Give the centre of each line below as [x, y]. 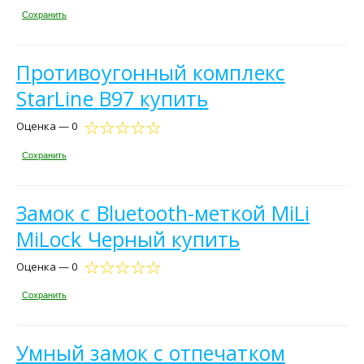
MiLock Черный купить [128, 238]
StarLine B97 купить [113, 99]
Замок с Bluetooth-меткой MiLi [163, 212]
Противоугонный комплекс [151, 73]
